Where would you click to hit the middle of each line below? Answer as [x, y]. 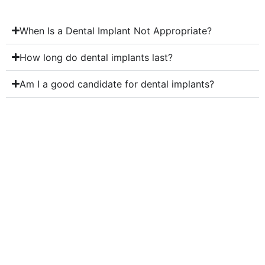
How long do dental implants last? [96, 57]
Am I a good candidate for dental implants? [117, 84]
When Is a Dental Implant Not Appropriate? [116, 30]
